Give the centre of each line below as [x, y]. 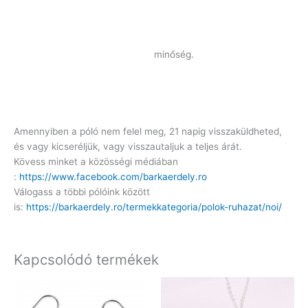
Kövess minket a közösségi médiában [96, 162]
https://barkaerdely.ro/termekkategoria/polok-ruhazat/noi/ [154, 207]
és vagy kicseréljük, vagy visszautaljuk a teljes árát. [128, 147]
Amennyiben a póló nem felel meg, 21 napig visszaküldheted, [148, 132]
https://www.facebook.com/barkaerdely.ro [113, 177]
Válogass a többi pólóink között [82, 192]
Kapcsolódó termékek [86, 259]
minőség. [173, 54]
